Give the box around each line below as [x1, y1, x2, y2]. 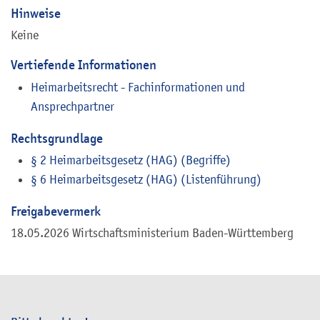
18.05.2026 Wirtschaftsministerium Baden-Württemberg [11, 226, 294, 241]
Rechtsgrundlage [11, 129, 103, 146]
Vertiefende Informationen [11, 56, 156, 73]
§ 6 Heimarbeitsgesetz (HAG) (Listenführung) [31, 172, 261, 187]
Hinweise [11, 4, 61, 21]
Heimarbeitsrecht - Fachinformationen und [31, 79, 245, 94]
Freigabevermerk [11, 203, 101, 220]
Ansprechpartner [31, 99, 114, 114]
